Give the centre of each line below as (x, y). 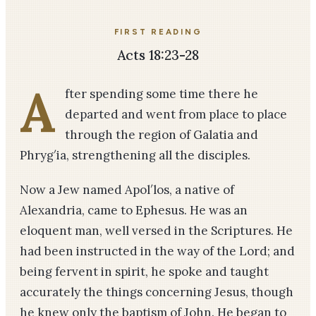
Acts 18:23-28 (158, 55)
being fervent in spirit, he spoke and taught (144, 272)
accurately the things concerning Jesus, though (157, 292)
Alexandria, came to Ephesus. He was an (134, 210)
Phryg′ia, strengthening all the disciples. (135, 155)
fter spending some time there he (162, 94)
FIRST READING (158, 32)
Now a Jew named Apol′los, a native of (127, 190)
